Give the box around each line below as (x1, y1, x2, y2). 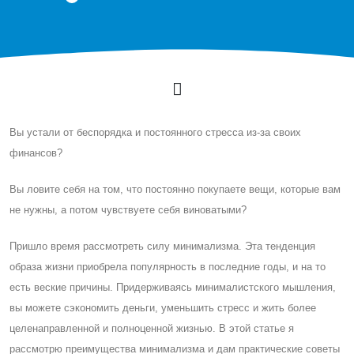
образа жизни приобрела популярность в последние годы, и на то (9, 261, 326, 273)
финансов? (9, 147, 62, 160)
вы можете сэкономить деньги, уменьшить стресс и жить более (9, 302, 316, 314)
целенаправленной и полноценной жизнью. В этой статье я (9, 322, 294, 335)
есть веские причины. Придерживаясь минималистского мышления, (9, 281, 336, 294)
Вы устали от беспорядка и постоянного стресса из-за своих (9, 126, 301, 139)
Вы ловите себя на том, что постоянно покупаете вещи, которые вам (9, 183, 341, 196)
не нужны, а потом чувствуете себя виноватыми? (9, 204, 247, 217)
